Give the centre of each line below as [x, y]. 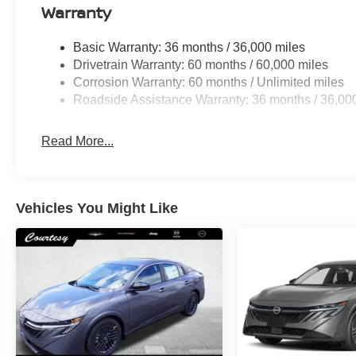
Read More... [78, 141]
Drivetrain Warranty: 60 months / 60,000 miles [201, 65]
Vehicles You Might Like [97, 209]
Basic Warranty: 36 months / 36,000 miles [190, 48]
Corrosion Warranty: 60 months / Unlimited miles [209, 83]
